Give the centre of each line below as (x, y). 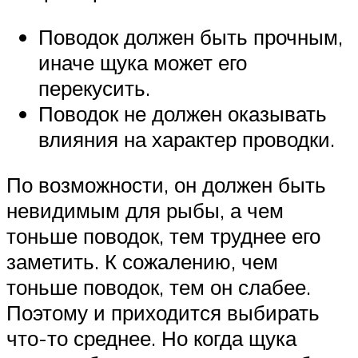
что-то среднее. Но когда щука (151, 338)
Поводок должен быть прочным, (191, 36)
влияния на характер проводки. (187, 139)
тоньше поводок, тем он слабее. (159, 287)
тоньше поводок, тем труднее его (163, 236)
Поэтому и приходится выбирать (163, 313)
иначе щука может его (143, 62)
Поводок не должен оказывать (183, 113)
